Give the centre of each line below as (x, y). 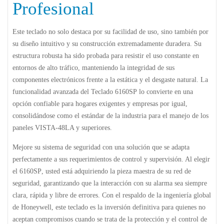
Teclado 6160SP (114, 91)
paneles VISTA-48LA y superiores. (62, 127)
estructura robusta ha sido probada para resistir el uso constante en (106, 55)
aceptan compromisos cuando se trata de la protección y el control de (110, 219)
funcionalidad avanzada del (52, 91)
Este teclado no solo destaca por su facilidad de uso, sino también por (110, 31)
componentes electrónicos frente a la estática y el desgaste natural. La (110, 79)
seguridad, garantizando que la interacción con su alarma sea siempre (110, 183)
